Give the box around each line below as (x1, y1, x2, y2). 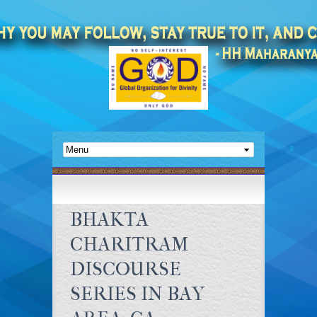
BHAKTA (70, 208, 149, 231)
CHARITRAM (70, 233, 188, 255)
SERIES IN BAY (70, 282, 204, 305)
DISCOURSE (70, 258, 181, 280)
